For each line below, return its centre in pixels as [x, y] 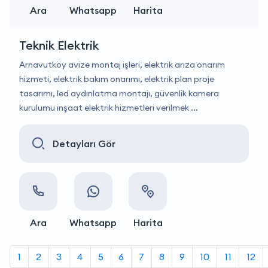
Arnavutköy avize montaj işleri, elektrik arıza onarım [122, 65]
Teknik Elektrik [59, 45]
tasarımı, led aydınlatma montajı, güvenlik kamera [119, 93]
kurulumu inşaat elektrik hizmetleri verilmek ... [109, 108]
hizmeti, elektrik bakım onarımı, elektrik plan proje [117, 79]
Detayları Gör [84, 144]
